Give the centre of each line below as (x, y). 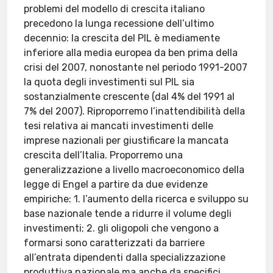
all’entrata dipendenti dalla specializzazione (125, 257)
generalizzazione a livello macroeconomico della (134, 170)
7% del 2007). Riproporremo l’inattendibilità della (135, 111)
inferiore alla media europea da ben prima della (131, 53)
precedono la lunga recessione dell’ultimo (119, 23)
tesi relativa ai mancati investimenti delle (119, 126)
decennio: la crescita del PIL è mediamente (122, 38)
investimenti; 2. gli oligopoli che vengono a (122, 228)
